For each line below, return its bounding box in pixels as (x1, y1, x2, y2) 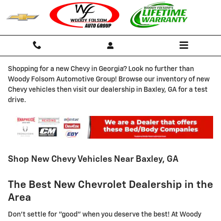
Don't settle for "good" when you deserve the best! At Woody (8, 211, 201, 219)
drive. (8, 97, 26, 104)
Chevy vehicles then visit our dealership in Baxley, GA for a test (8, 86, 208, 93)
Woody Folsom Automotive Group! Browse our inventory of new (8, 76, 210, 83)
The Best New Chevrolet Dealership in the (8, 180, 213, 190)
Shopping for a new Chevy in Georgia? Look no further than (8, 66, 194, 73)
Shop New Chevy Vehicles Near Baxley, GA (8, 154, 179, 164)
